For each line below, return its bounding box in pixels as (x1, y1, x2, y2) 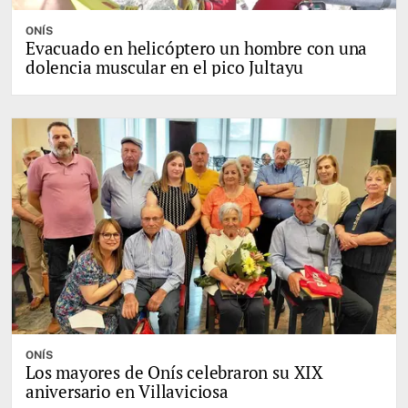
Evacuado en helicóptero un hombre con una (25, 36, 368, 60)
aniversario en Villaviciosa (25, 380, 229, 403)
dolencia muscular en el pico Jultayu (25, 56, 304, 79)
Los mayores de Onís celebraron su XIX (25, 361, 323, 384)
